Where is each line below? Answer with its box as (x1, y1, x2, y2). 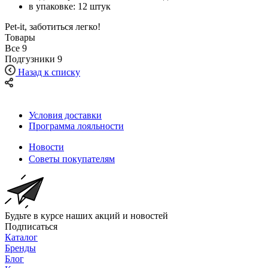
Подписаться (5, 221, 57, 232)
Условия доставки (29, 109, 102, 120)
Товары (5, 32, 35, 42)
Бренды (5, 242, 36, 253)
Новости (29, 141, 64, 152)
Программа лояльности (29, 120, 124, 131)
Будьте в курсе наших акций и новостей (5, 210, 168, 221)
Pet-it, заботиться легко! (5, 21, 103, 32)
